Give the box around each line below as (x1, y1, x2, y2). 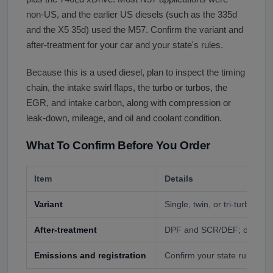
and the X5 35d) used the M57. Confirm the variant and (26, 25, 243, 35)
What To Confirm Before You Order (26, 139, 210, 152)
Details (165, 174, 193, 184)
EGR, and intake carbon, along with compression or (26, 98, 231, 108)
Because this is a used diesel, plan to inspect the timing (26, 68, 245, 78)
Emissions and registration (34, 250, 146, 261)
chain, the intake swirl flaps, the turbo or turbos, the (26, 83, 227, 93)
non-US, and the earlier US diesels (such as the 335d (26, 10, 237, 20)
